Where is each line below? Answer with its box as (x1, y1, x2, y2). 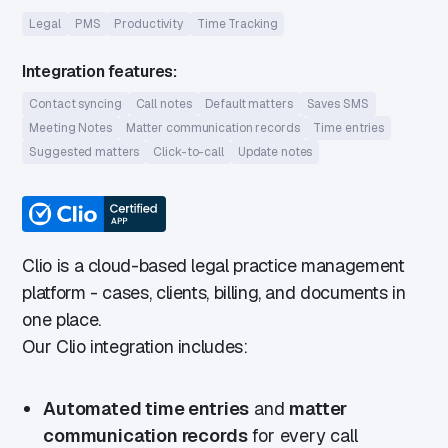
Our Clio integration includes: (22, 334, 248, 358)
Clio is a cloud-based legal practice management (22, 253, 405, 277)
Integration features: (22, 61, 178, 83)
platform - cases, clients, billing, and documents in (22, 280, 406, 304)
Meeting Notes (29, 120, 112, 137)
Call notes (135, 96, 192, 113)
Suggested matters (29, 144, 140, 161)
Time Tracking (197, 16, 278, 33)
